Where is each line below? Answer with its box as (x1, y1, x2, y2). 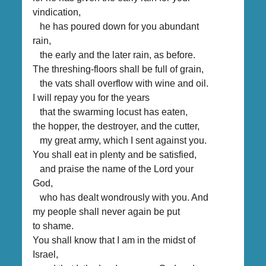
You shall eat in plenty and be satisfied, (33, 149, 197, 160)
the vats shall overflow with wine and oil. (33, 78, 208, 88)
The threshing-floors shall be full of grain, (33, 64, 204, 74)
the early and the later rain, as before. (33, 49, 195, 60)
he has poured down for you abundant (33, 21, 199, 31)
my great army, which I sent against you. (33, 135, 207, 145)
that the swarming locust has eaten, (33, 106, 188, 117)
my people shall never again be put (33, 206, 180, 217)
